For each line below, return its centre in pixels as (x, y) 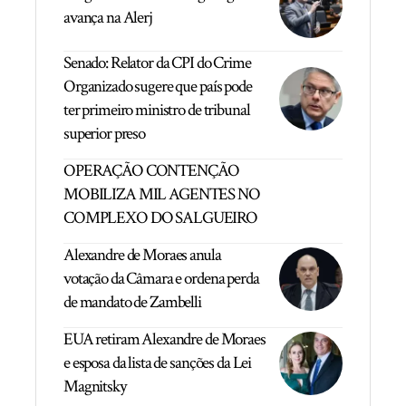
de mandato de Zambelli (132, 303)
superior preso (105, 134)
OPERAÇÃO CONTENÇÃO (151, 171)
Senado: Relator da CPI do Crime (157, 63)
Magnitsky (95, 387)
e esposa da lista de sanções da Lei (158, 363)
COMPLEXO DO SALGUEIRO (161, 218)
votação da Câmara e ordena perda (161, 279)
